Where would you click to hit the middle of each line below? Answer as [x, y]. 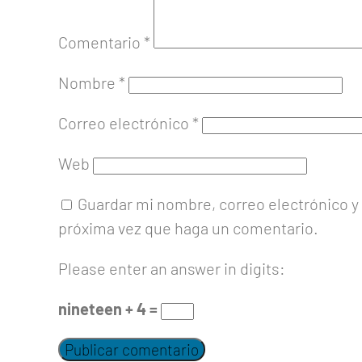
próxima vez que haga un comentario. [188, 228]
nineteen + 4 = [109, 309]
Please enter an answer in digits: [172, 269]
